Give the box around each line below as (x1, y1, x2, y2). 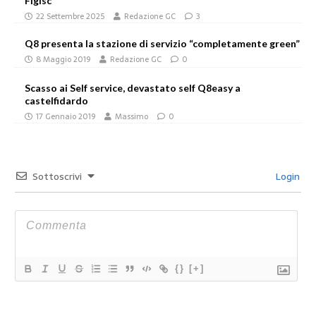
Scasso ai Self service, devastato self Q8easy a (25, 82, 241, 94)
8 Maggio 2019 (36, 53, 90, 66)
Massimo (115, 110, 148, 123)
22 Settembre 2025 (36, 10, 104, 23)
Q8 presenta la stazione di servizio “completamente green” (25, 37, 300, 49)
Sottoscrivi (32, 169, 82, 184)
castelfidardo (25, 95, 88, 107)
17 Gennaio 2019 (36, 110, 95, 123)
